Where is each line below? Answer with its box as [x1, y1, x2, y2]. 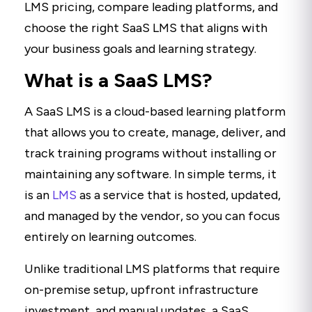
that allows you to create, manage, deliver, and [24, 124, 286, 140]
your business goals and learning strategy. [24, 40, 256, 56]
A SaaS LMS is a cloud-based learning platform [24, 103, 286, 119]
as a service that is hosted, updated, [77, 187, 281, 203]
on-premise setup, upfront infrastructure [24, 281, 258, 297]
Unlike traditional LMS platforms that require [24, 260, 280, 276]
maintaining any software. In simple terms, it [24, 166, 276, 182]
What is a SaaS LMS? [24, 68, 212, 92]
